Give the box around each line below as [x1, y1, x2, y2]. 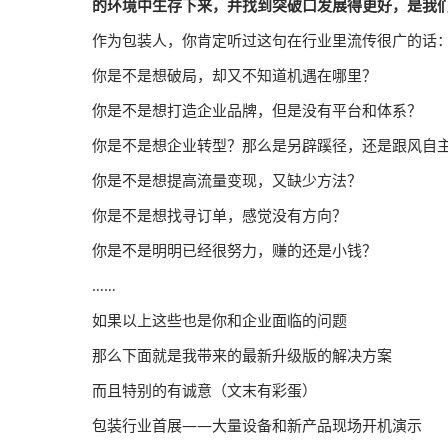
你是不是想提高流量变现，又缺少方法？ [92, 170, 362, 190]
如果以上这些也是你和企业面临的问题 [92, 310, 347, 330]
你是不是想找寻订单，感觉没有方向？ [92, 205, 347, 225]
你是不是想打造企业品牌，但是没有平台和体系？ [92, 100, 422, 120]
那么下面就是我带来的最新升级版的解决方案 [92, 345, 392, 365]
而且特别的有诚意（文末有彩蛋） [92, 380, 317, 400]
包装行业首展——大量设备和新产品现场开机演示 [92, 415, 422, 435]
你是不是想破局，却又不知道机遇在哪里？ [92, 65, 377, 85]
